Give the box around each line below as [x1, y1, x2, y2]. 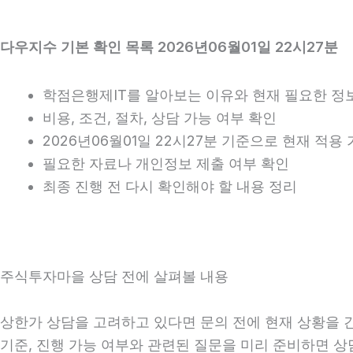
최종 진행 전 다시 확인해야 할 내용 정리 [43, 177, 297, 195]
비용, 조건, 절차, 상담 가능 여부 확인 [43, 109, 277, 126]
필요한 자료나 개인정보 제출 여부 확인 [43, 154, 289, 172]
